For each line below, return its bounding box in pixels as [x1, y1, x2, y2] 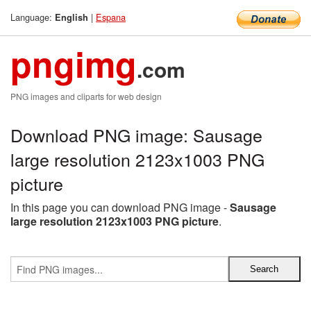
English [55, 11, 88, 24]
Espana [96, 10, 126, 24]
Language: [10, 10, 55, 24]
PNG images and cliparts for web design [10, 90, 162, 102]
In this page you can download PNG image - [10, 199, 230, 215]
